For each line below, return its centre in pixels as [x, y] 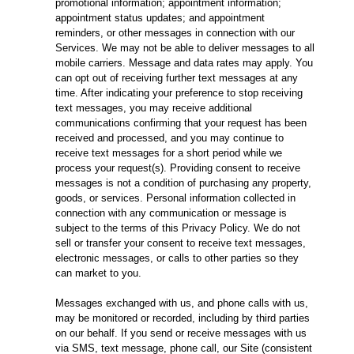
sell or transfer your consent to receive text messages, [181, 243]
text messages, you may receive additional [154, 108]
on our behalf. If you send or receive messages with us [181, 333]
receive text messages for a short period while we [169, 153]
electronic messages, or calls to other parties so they [177, 258]
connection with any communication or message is [171, 213]
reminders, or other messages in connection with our [175, 33]
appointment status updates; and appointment [160, 18]
